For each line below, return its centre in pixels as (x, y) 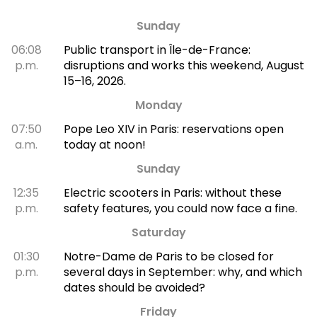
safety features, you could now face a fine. (180, 208)
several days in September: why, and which (183, 272)
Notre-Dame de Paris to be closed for (168, 256)
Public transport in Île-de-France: (157, 50)
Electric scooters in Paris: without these (172, 192)
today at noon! (104, 144)
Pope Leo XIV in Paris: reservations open (173, 129)
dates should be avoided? (134, 287)
